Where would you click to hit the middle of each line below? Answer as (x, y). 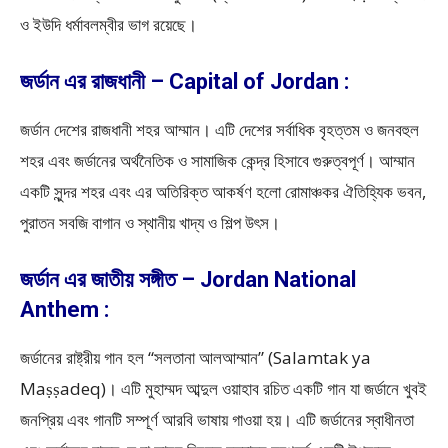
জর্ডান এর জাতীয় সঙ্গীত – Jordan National (188, 279)
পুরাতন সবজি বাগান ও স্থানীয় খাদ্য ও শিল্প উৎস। (150, 222)
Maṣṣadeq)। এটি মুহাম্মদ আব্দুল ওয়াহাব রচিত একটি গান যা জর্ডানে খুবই (223, 388)
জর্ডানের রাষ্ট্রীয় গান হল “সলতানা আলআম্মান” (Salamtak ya (195, 357)
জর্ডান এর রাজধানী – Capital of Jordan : (187, 81)
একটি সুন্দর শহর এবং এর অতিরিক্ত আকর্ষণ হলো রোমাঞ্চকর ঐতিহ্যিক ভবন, (223, 191)
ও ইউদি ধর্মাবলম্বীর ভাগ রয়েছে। (108, 24)
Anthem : (67, 309)
